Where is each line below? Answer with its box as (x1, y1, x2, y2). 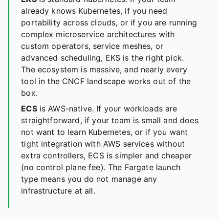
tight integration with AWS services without (21, 139, 185, 149)
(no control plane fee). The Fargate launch (21, 162, 180, 173)
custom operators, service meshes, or (21, 41, 163, 51)
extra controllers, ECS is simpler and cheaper (21, 151, 192, 161)
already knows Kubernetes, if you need (21, 6, 168, 16)
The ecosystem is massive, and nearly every (21, 65, 187, 75)
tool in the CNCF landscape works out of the (21, 76, 191, 87)
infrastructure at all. (21, 186, 95, 196)
